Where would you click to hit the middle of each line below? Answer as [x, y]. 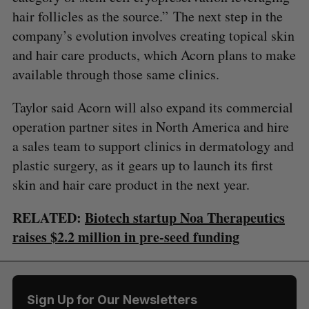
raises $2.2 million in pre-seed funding [126, 237]
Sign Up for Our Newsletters [112, 299]
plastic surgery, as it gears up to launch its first [142, 165]
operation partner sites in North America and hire [150, 126]
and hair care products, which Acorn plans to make [154, 54]
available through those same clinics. [116, 74]
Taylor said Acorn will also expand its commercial [152, 107]
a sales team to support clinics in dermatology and [153, 146]
